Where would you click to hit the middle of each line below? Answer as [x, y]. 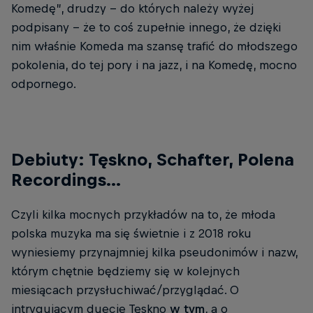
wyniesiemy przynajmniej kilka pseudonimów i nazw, [154, 253]
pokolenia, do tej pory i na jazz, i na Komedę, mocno [154, 65]
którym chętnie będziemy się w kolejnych [125, 271]
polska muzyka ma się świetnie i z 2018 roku [131, 234]
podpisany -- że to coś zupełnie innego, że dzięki [146, 28]
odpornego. [44, 84]
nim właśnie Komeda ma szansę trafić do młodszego [154, 46]
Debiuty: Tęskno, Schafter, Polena [153, 160]
